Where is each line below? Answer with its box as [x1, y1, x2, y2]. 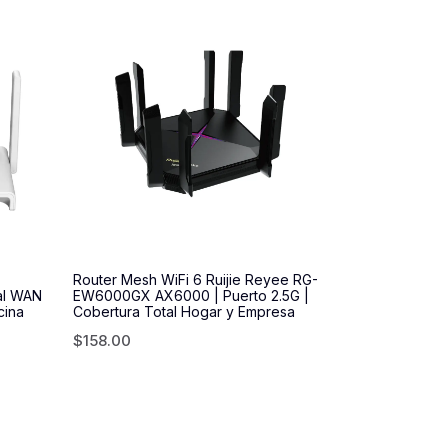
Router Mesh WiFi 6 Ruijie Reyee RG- [73, 271, 318, 288]
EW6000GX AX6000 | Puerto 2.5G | [73, 287, 309, 304]
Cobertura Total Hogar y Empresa [73, 303, 295, 320]
